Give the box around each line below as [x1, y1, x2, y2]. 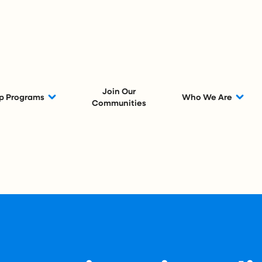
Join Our [102, 85, 136, 96]
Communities [92, 96, 147, 108]
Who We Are [182, 91, 232, 102]
